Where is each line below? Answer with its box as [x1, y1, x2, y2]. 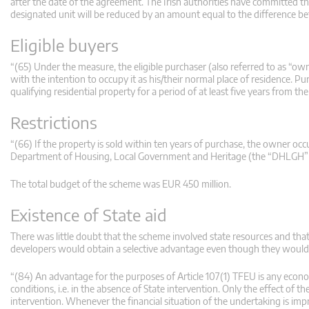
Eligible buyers [10, 34, 119, 56]
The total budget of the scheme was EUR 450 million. [10, 178, 231, 190]
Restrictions [10, 112, 97, 133]
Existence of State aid [10, 204, 167, 226]
